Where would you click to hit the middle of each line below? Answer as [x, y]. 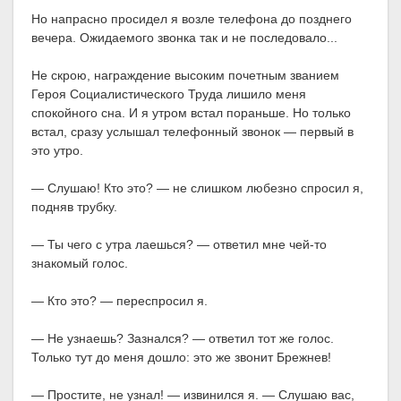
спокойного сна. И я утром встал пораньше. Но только [191, 113]
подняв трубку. [74, 207]
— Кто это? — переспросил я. [119, 301]
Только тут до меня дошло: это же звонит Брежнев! [181, 358]
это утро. [57, 151]
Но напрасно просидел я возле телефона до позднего [192, 19]
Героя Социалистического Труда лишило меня [169, 94]
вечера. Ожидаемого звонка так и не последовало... [184, 38]
